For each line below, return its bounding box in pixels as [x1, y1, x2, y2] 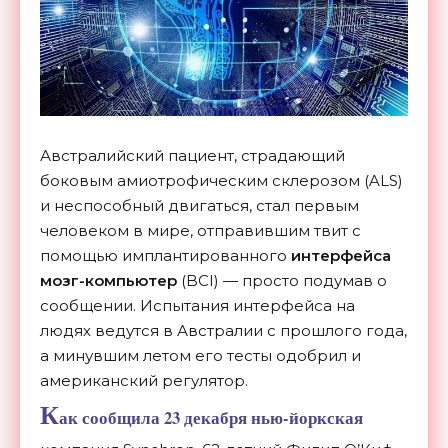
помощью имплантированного [40, 245, 291, 265]
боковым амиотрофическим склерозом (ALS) [40, 170, 403, 190]
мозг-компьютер [40, 270, 177, 290]
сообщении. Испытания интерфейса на [40, 295, 355, 315]
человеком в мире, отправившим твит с [40, 220, 361, 240]
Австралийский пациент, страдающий [40, 145, 345, 165]
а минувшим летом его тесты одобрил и [40, 345, 361, 365]
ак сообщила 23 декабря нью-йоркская [59, 405, 363, 430]
